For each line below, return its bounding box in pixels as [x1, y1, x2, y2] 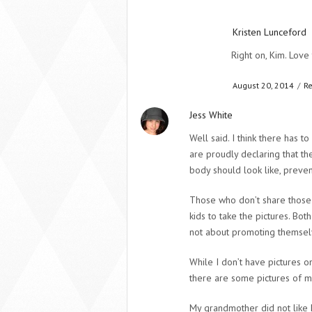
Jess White [189, 109, 233, 121]
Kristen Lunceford [233, 26, 306, 38]
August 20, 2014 [233, 80, 294, 91]
